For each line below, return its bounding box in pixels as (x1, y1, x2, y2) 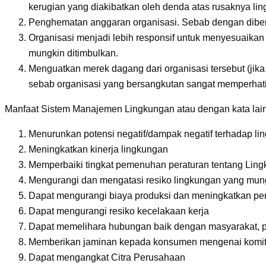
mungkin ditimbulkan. (28, 48, 118, 59)
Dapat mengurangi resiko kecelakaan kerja (28, 206, 209, 217)
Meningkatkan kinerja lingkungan (28, 144, 168, 155)
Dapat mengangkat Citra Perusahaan (28, 252, 185, 263)
